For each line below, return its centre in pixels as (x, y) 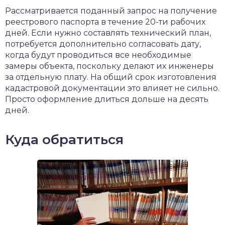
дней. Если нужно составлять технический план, (108, 33)
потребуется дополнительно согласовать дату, (103, 44)
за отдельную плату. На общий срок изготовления (111, 77)
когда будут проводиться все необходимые (98, 55)
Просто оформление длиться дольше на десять (107, 99)
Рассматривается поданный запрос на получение (111, 11)
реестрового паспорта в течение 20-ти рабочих (105, 22)
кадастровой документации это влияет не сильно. (112, 88)
